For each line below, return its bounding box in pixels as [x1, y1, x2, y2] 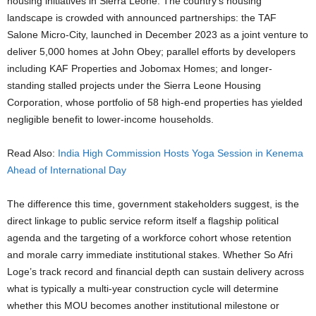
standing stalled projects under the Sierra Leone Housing [7, 79, 261, 91]
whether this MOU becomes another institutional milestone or [7, 299, 279, 311]
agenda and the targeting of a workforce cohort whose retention [7, 231, 291, 243]
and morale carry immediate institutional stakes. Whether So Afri [7, 248, 293, 260]
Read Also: [7, 147, 58, 159]
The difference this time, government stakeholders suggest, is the [7, 197, 299, 209]
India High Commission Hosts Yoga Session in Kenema [58, 147, 303, 159]
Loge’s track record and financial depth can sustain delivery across [7, 265, 304, 277]
